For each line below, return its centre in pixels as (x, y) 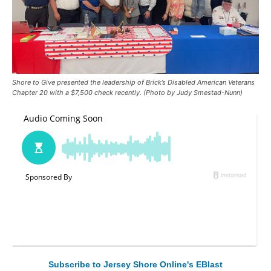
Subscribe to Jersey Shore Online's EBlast (135, 265)
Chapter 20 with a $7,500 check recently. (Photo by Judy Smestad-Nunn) (127, 93)
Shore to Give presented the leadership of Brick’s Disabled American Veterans (133, 83)
